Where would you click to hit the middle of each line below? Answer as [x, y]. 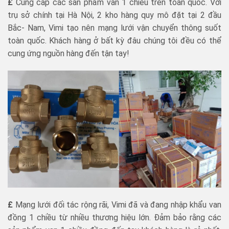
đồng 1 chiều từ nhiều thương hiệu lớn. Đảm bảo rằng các [114, 218]
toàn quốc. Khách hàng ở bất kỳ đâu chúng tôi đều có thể [114, 40]
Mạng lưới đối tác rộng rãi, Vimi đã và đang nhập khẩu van [117, 205]
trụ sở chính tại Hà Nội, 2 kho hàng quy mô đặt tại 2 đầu [114, 15]
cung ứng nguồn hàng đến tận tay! [68, 53]
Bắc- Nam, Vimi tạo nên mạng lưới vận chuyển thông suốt [114, 28]
